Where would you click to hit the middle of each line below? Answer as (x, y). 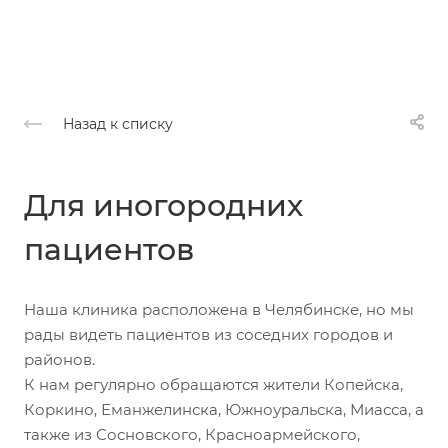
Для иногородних (163, 206)
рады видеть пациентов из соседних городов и (208, 335)
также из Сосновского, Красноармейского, (192, 435)
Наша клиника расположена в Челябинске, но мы (219, 310)
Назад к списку (118, 124)
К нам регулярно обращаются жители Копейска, (213, 385)
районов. (59, 360)
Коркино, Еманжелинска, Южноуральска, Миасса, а (224, 410)
